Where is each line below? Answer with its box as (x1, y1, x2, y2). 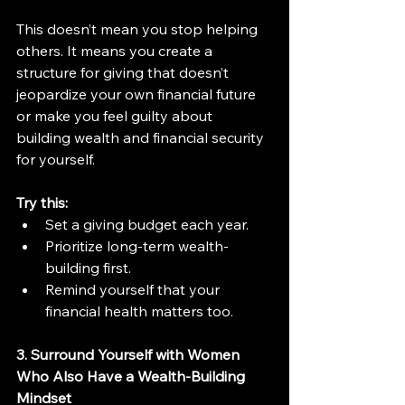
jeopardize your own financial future (16, 84, 259, 103)
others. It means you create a (16, 41, 216, 60)
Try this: (16, 193, 68, 212)
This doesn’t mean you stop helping (16, 19, 261, 38)
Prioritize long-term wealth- (45, 236, 229, 255)
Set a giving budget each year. (45, 214, 249, 233)
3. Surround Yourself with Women (16, 344, 243, 363)
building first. (45, 258, 131, 277)
